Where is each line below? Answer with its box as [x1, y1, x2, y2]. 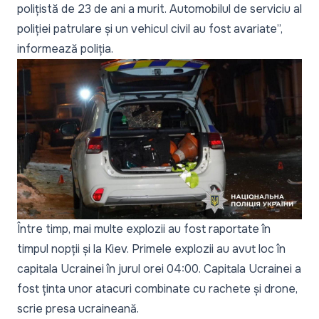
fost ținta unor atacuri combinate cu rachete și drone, [17, 281, 298, 297]
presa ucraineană [46, 301, 137, 317]
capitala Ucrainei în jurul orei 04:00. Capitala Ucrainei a [17, 261, 301, 277]
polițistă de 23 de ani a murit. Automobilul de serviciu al [17, 1, 302, 17]
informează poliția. [17, 41, 113, 57]
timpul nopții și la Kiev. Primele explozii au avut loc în [17, 241, 286, 257]
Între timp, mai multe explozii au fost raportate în [17, 221, 271, 237]
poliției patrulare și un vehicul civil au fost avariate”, [17, 21, 283, 37]
